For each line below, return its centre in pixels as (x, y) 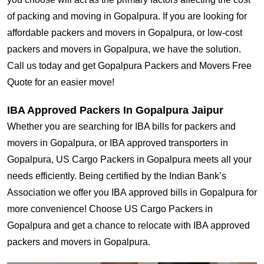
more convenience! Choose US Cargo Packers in (110, 209)
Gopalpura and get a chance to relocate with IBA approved (128, 226)
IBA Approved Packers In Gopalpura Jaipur (115, 110)
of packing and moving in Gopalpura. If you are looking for (127, 16)
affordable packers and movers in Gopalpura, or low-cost (125, 33)
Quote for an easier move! (61, 82)
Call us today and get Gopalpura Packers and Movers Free (129, 66)
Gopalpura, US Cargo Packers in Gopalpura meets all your (129, 160)
